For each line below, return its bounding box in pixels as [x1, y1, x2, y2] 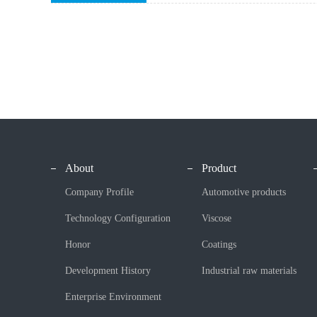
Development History [65, 265, 151, 277]
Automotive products [202, 187, 286, 198]
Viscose [202, 213, 231, 224]
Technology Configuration [65, 213, 171, 224]
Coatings [202, 239, 236, 250]
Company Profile [65, 187, 134, 198]
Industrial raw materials [202, 265, 296, 277]
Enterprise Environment [65, 292, 161, 303]
